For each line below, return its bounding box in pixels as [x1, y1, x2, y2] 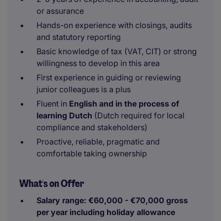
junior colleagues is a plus [37, 84, 131, 94]
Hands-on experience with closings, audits [37, 20, 192, 30]
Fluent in [37, 99, 67, 109]
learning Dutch [37, 110, 92, 120]
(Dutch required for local [92, 110, 184, 120]
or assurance [37, 6, 84, 16]
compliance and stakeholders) [37, 122, 147, 132]
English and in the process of [67, 99, 179, 109]
